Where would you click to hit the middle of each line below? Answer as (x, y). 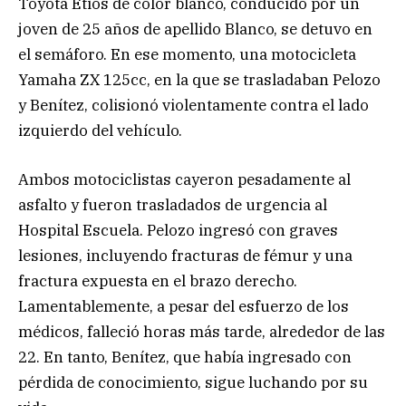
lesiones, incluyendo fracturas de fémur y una (185, 256)
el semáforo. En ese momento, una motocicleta (187, 54)
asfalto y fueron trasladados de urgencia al (173, 205)
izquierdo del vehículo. (100, 130)
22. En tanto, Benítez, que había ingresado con (185, 358)
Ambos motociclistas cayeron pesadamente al (184, 180)
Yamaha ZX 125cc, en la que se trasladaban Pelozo (199, 79)
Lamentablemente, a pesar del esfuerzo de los (184, 307)
